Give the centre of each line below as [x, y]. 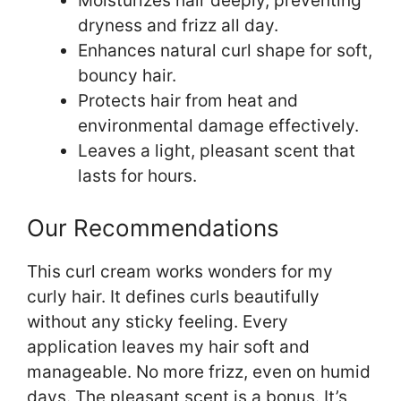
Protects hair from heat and [188, 100]
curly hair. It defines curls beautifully [173, 297]
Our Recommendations [153, 228]
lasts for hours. [137, 175]
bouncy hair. [127, 75]
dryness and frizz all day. [178, 25]
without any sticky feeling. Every [158, 322]
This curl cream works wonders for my [180, 272]
